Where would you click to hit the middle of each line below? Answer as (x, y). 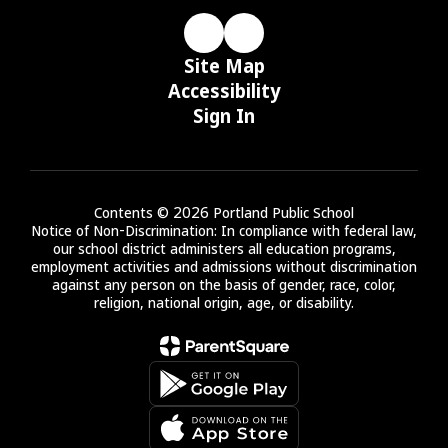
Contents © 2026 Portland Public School (224, 212)
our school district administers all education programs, (224, 248)
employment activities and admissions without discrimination (224, 266)
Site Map (224, 65)
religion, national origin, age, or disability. (224, 302)
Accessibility (224, 90)
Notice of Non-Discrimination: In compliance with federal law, (224, 230)
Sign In (224, 115)
